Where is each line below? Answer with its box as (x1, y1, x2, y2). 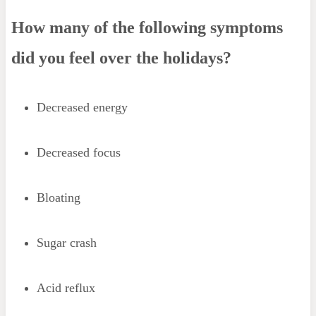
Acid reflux (36, 280, 95, 295)
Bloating (36, 190, 80, 205)
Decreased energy (36, 99, 128, 114)
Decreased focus (36, 145, 121, 159)
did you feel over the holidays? (11, 48, 231, 67)
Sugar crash (36, 235, 97, 250)
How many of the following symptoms (11, 18, 283, 37)
